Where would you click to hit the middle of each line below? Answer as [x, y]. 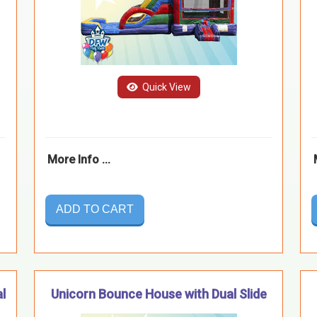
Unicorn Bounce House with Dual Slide [158, 294]
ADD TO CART [95, 209]
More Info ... [79, 159]
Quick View [165, 87]
